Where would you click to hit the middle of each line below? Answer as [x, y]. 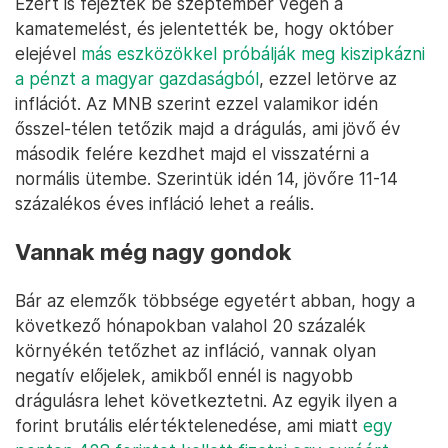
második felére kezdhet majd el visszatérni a [192, 153]
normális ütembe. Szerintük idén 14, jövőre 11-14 [206, 178]
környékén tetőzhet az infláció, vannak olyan [195, 350]
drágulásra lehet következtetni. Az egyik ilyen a [206, 400]
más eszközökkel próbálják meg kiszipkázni [253, 53]
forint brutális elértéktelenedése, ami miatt [189, 425]
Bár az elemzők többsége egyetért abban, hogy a [215, 300]
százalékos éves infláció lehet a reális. [164, 203]
